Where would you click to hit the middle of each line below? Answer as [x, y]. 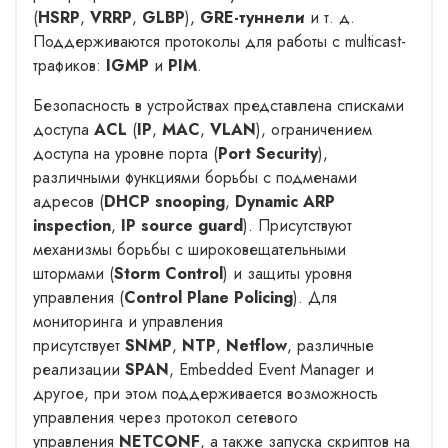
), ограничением [314, 129]
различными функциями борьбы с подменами [195, 177]
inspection [72, 225]
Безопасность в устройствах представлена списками [218, 105]
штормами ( [73, 273]
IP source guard [182, 225]
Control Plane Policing [208, 297]
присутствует [79, 345]
